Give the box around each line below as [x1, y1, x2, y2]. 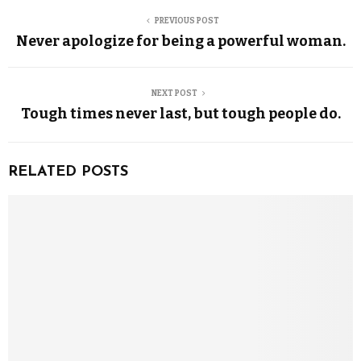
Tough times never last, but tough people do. [20, 105, 341, 122]
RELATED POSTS [8, 164, 128, 180]
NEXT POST [151, 89, 197, 98]
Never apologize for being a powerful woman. [15, 32, 346, 50]
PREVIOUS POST [155, 16, 219, 26]
